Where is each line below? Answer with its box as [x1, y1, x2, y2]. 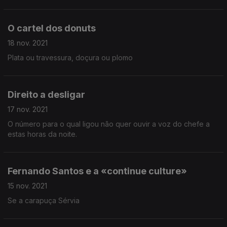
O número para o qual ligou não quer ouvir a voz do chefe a [8, 120, 210, 128]
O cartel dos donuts [8, 23, 96, 33]
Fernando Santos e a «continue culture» [8, 166, 187, 176]
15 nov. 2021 [8, 181, 47, 190]
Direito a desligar [8, 89, 85, 100]
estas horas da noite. [8, 130, 77, 138]
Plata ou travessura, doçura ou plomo [8, 53, 133, 62]
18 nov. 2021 [8, 39, 48, 47]
